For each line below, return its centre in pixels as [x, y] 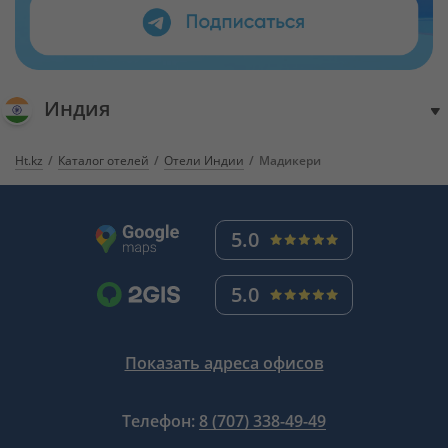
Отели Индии [204, 160]
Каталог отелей [103, 160]
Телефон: [160, 420]
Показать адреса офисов [224, 362]
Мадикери [290, 160]
